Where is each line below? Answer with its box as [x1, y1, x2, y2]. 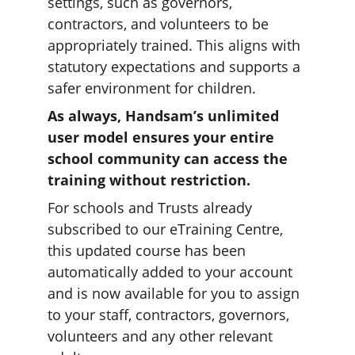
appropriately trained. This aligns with [48, 36, 304, 55]
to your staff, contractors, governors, [48, 305, 293, 324]
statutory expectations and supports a [48, 57, 304, 76]
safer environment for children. [48, 78, 256, 97]
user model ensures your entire [48, 128, 278, 147]
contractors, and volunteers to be [48, 14, 273, 33]
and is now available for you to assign [48, 284, 303, 303]
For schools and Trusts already [48, 198, 256, 217]
